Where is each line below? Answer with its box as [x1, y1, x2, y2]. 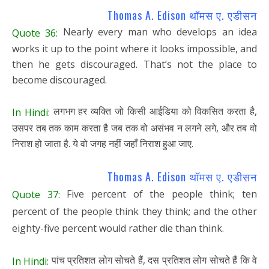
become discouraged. [12, 73, 107, 86]
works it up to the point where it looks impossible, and [12, 41, 257, 55]
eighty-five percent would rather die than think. [12, 222, 224, 235]
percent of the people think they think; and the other [12, 205, 257, 218]
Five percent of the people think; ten [59, 187, 257, 201]
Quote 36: [12, 26, 58, 40]
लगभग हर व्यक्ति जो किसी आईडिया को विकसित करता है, [49, 104, 258, 118]
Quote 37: [12, 187, 60, 201]
